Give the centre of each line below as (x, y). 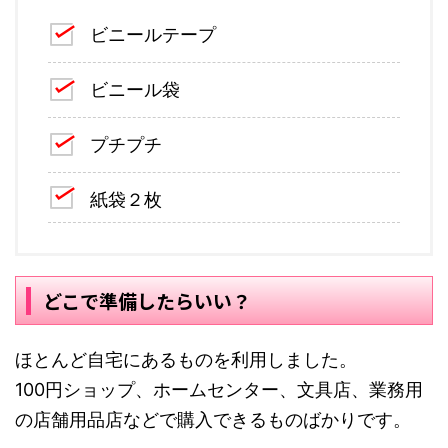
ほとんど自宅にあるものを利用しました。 (186, 360)
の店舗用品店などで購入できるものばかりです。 (213, 420)
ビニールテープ (153, 35)
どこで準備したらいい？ (146, 301)
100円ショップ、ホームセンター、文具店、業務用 (219, 390)
